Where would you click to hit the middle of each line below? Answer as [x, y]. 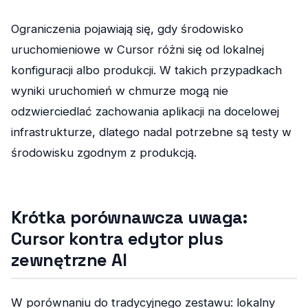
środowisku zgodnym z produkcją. [104, 152]
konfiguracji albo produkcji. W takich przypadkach [146, 70]
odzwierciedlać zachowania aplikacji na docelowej [145, 111]
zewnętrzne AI [69, 260]
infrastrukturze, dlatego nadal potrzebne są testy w [151, 132]
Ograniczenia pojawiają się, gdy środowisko [127, 29]
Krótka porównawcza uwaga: [129, 217]
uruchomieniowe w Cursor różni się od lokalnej [137, 49]
